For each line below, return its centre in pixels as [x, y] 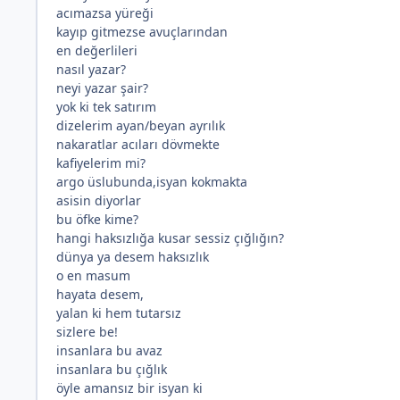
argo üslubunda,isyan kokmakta [152, 181]
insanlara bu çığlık [112, 369]
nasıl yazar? [91, 69]
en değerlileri [97, 50]
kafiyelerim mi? [101, 162]
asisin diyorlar [99, 200]
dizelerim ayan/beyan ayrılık [141, 125]
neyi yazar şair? [102, 87]
